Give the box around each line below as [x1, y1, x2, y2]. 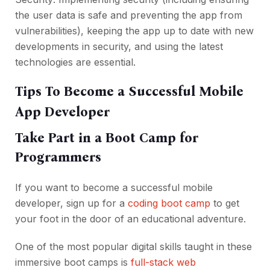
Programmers [15, 149, 101, 166]
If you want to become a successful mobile [15, 181, 213, 194]
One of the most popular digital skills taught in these [15, 240, 252, 253]
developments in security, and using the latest [15, 40, 223, 53]
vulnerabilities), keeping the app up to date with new [15, 25, 254, 37]
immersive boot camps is [15, 256, 131, 269]
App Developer [15, 104, 110, 121]
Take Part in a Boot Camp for [15, 130, 198, 146]
